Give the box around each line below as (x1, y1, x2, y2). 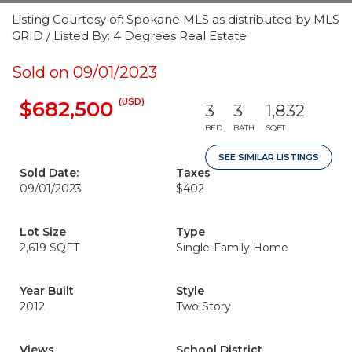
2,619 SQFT (20, 240, 79, 255)
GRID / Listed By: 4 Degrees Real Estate (12, 28, 247, 43)
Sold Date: (20, 166, 79, 180)
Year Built (20, 284, 74, 298)
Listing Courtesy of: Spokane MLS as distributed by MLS (12, 12, 339, 27)
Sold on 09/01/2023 (12, 63, 157, 82)
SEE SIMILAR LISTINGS (218, 152, 319, 163)
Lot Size (20, 225, 66, 239)
